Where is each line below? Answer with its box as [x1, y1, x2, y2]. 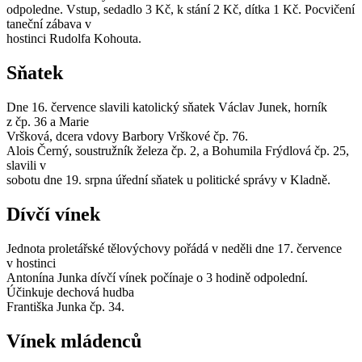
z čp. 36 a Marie [6, 115, 89, 129]
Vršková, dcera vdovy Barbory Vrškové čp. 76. [6, 129, 248, 144]
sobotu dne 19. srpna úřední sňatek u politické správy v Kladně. [6, 173, 330, 187]
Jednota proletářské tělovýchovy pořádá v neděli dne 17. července [6, 241, 342, 255]
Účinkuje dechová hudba [6, 284, 134, 299]
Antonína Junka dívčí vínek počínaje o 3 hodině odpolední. [6, 270, 308, 284]
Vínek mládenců [6, 330, 141, 351]
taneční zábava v [6, 17, 91, 32]
